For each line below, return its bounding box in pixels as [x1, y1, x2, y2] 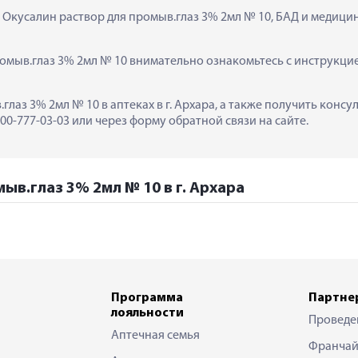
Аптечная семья [111, 328, 200, 342]
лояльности [111, 306, 184, 320]
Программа [111, 291, 183, 304]
